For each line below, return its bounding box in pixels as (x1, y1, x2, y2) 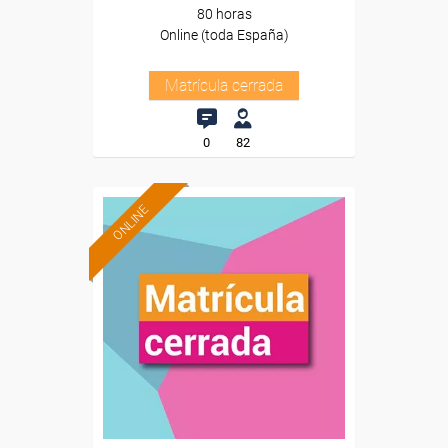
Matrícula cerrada (165, 76, 283, 95)
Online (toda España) (159, 27, 289, 43)
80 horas (196, 6, 252, 22)
